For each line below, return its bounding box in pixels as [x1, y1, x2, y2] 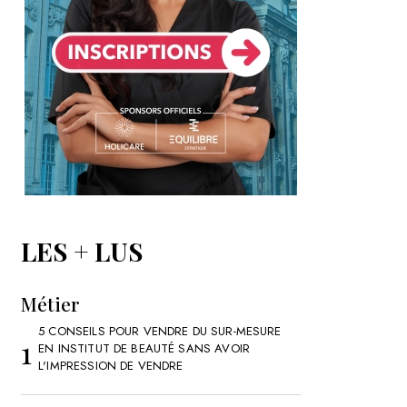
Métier [20, 292, 80, 317]
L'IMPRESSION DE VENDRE [38, 356, 184, 374]
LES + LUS [20, 234, 143, 269]
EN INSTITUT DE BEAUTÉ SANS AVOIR [38, 339, 250, 357]
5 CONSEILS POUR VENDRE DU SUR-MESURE [38, 322, 282, 340]
